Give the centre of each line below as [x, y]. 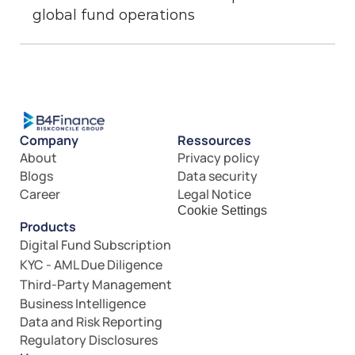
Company [49, 140]
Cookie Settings [222, 210]
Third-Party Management [96, 284]
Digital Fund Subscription [95, 245]
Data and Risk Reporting [91, 322]
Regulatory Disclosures [89, 340]
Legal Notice [214, 194]
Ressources [214, 140]
